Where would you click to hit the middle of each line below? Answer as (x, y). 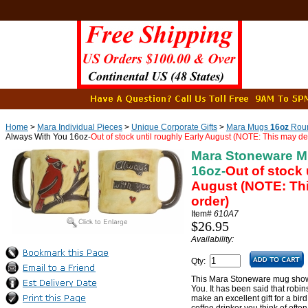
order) (210, 201)
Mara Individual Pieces (80, 127)
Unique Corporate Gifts (174, 127)
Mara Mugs (248, 127)
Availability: (212, 239)
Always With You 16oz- (48, 137)
